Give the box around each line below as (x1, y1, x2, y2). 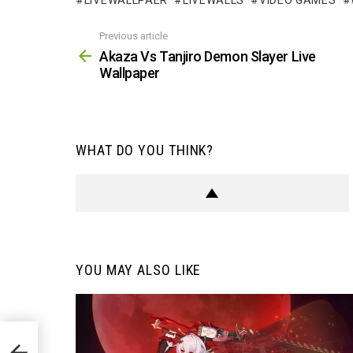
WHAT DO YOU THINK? (76, 141, 214, 158)
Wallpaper (99, 64, 160, 81)
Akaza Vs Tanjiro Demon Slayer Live (99, 47, 316, 65)
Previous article (99, 30, 168, 43)
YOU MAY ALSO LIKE (76, 261, 202, 278)
